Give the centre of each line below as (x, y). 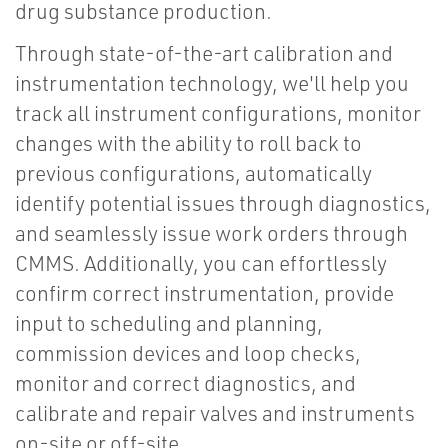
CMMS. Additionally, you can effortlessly (201, 263)
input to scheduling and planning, (169, 323)
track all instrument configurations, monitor (218, 113)
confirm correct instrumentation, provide (204, 293)
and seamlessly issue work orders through (211, 233)
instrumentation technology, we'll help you (212, 83)
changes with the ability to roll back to (188, 143)
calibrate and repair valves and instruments (215, 413)
